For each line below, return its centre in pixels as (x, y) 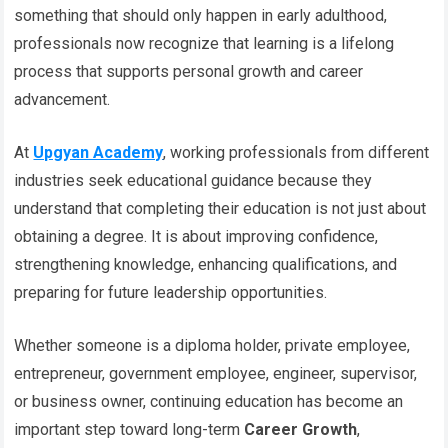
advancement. (62, 99)
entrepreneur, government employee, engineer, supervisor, (216, 373)
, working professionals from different (296, 152)
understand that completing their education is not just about (220, 208)
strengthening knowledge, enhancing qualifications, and (206, 264)
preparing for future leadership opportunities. (171, 292)
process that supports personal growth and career (189, 71)
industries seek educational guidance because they (193, 180)
